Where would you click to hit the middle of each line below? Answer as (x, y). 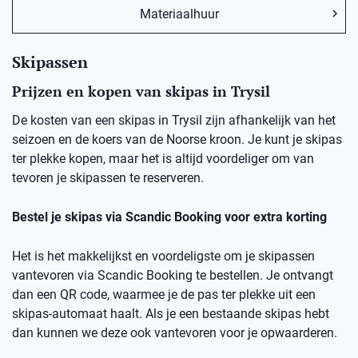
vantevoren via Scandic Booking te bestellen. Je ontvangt (173, 276)
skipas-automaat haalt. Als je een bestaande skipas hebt (171, 314)
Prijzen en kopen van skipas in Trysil (141, 91)
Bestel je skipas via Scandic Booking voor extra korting (169, 217)
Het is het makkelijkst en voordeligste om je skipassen (163, 257)
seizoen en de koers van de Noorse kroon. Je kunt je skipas (177, 140)
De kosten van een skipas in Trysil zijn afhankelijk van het (174, 121)
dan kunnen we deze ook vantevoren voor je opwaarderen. (175, 333)
